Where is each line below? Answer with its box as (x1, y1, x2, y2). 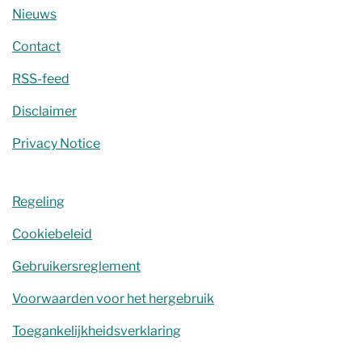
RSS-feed (12, 71, 69, 86)
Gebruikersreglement (12, 259, 141, 274)
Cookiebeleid (12, 226, 92, 242)
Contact (12, 39, 61, 54)
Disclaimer (12, 103, 77, 119)
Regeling (12, 194, 65, 209)
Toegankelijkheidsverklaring (12, 323, 181, 339)
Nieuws (12, 6, 57, 22)
